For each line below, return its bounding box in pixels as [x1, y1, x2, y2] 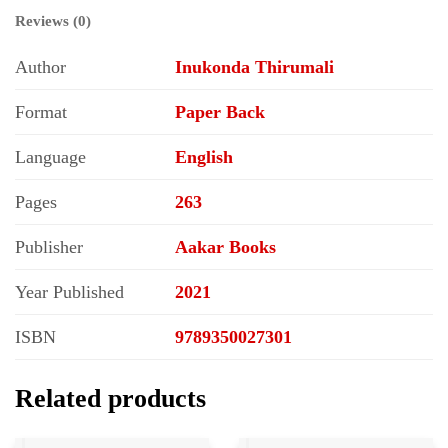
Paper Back [175, 102, 265, 123]
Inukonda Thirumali [175, 57, 334, 78]
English [175, 147, 233, 168]
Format [15, 102, 67, 123]
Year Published [15, 282, 124, 303]
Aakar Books [175, 237, 276, 258]
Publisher [15, 237, 83, 258]
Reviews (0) [15, 13, 91, 30]
